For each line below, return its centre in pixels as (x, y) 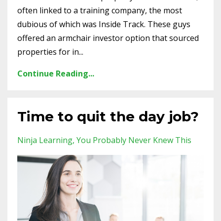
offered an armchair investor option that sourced (108, 38)
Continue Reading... (56, 74)
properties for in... (50, 52)
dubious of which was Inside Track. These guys (104, 24)
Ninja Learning (45, 140)
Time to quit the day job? (108, 117)
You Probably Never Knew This (134, 140)
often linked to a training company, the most (100, 11)
